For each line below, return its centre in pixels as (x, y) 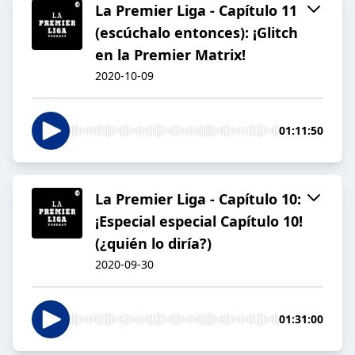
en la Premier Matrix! (170, 55)
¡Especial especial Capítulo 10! (199, 221)
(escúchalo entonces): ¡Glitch (197, 33)
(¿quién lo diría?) (153, 244)
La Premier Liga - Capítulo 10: (198, 199)
